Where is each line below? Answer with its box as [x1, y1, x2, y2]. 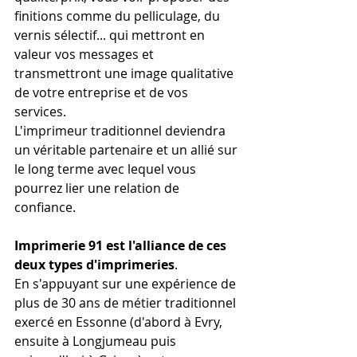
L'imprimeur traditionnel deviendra [14, 121, 229, 139]
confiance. [14, 198, 76, 216]
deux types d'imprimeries [14, 255, 175, 273]
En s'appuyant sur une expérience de [14, 274, 239, 292]
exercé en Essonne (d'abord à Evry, [14, 312, 226, 331]
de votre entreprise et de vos [14, 83, 191, 101]
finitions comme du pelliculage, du [14, 6, 223, 25]
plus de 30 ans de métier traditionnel [14, 293, 239, 312]
